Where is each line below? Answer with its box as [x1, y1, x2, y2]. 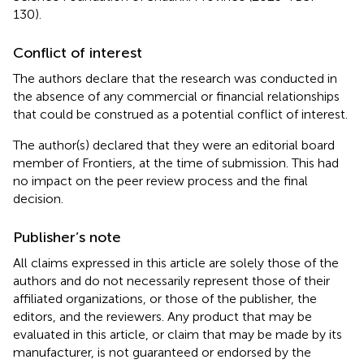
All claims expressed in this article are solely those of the [13, 255, 339, 271]
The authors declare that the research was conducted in [13, 71, 337, 87]
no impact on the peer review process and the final [13, 173, 308, 189]
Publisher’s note [13, 228, 121, 247]
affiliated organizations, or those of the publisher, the [13, 291, 317, 307]
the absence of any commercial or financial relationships [13, 89, 340, 105]
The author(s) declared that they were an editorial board [13, 137, 335, 154]
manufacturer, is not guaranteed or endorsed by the [13, 344, 311, 361]
